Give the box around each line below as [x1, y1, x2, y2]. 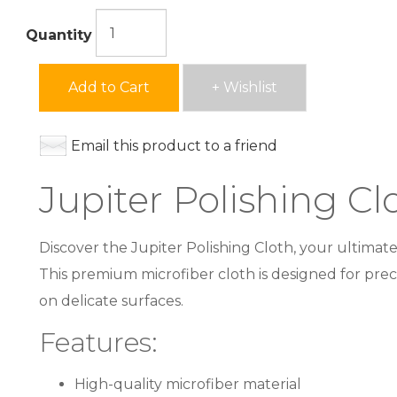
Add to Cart [68, 79, 150, 97]
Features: [39, 326, 158, 360]
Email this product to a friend [71, 137, 277, 155]
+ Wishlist [212, 79, 277, 97]
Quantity [26, 27, 92, 44]
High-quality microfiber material [74, 376, 301, 393]
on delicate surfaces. [39, 292, 183, 310]
